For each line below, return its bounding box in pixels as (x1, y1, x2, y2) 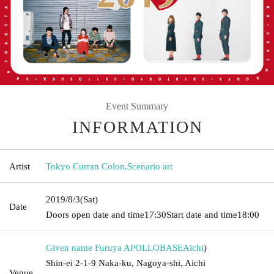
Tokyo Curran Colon (46, 161, 125, 171)
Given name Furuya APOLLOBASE (46, 242, 183, 253)
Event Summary (106, 100, 168, 111)
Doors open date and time (46, 209, 144, 220)
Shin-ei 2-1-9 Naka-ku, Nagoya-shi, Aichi (46, 257, 206, 268)
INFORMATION (72, 117, 203, 136)
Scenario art (127, 161, 172, 171)
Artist (9, 161, 30, 171)
